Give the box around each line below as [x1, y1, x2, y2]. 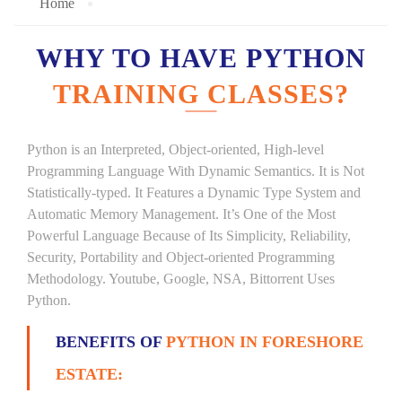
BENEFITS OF [56, 333, 166, 351]
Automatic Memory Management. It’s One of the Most [27, 206, 336, 222]
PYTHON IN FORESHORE [166, 333, 363, 351]
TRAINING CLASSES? [53, 79, 349, 109]
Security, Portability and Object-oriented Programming [27, 249, 335, 265]
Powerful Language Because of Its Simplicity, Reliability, [27, 228, 351, 243]
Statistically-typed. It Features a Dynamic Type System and [27, 185, 361, 200]
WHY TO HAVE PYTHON [36, 43, 366, 73]
